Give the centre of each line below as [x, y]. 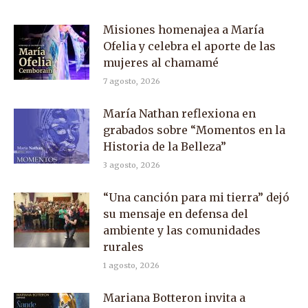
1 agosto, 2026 [131, 265]
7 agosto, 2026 [132, 81]
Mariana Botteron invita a [174, 297]
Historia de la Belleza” [165, 146]
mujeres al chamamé [161, 62]
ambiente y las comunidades [182, 230]
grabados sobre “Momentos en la [194, 130]
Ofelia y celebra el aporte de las [189, 46]
